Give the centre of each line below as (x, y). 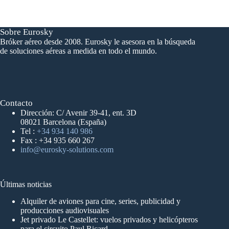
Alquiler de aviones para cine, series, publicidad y (100, 201)
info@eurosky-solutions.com (67, 150)
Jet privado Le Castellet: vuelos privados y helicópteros (109, 220)
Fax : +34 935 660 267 (58, 141)
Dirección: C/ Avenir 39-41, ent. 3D (78, 113)
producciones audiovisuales (65, 211)
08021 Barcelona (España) (63, 122)
